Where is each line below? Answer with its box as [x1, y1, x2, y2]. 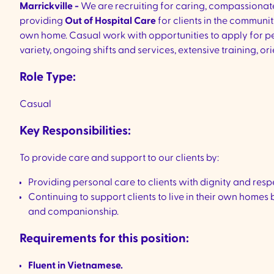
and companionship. [28, 207, 119, 217]
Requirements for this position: [20, 232, 189, 245]
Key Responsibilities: [20, 125, 131, 137]
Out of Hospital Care [65, 16, 158, 26]
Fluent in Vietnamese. [28, 261, 123, 270]
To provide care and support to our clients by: [20, 153, 219, 163]
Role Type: [20, 71, 76, 83]
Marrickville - [20, 1, 81, 11]
